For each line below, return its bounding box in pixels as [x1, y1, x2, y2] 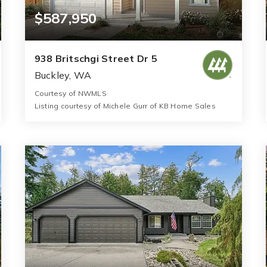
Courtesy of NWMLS [34, 88, 107, 98]
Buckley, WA [34, 69, 92, 81]
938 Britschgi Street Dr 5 [34, 52, 157, 64]
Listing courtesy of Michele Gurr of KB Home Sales [34, 101, 216, 110]
